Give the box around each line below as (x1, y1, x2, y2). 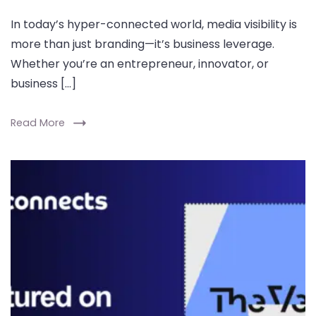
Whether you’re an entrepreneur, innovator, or (11, 56, 269, 72)
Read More (11, 116, 65, 130)
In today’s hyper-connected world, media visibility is (11, 16, 297, 32)
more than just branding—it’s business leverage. (11, 36, 274, 52)
